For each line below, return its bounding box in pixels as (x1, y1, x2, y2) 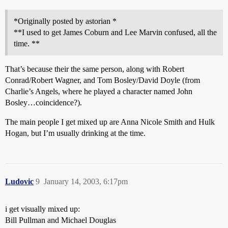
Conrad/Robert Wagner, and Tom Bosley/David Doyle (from (5, 76, 200, 84)
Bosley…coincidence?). (5, 98, 82, 107)
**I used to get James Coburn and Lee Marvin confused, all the (14, 28, 217, 37)
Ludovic (5, 177, 34, 186)
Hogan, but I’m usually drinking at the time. (5, 129, 146, 137)
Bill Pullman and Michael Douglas (5, 216, 116, 224)
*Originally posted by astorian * (14, 17, 117, 25)
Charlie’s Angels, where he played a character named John (5, 87, 192, 96)
